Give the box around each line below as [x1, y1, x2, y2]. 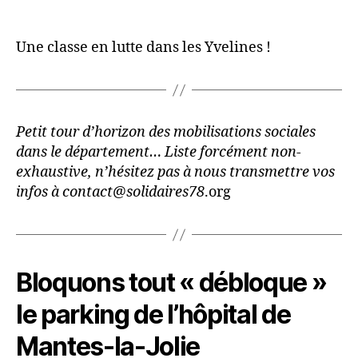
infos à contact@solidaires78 [16, 183, 205, 202]
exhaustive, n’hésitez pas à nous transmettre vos [16, 163, 335, 182]
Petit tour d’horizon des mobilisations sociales [16, 123, 316, 142]
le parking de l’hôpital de [16, 299, 291, 331]
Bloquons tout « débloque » [16, 267, 327, 299]
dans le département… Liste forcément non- [16, 143, 301, 162]
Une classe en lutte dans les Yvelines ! [16, 38, 271, 58]
